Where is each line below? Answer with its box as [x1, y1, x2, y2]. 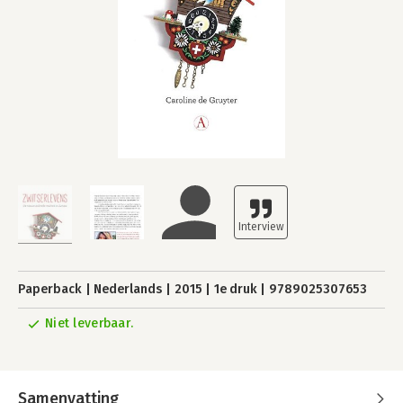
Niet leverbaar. [45, 316, 134, 331]
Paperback [18, 282, 82, 297]
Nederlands [94, 282, 163, 297]
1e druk [213, 282, 257, 297]
